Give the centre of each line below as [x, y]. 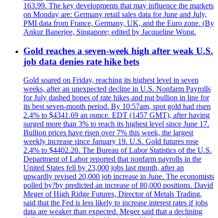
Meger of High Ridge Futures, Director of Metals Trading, [113, 194]
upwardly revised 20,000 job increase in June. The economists [119, 177]
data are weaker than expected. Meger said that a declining [113, 212]
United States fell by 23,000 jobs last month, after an [104, 168]
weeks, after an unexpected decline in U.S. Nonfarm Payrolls [117, 89]
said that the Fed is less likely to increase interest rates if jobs [116, 203]
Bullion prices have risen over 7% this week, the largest [108, 133]
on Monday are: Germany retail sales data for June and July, [115, 14]
